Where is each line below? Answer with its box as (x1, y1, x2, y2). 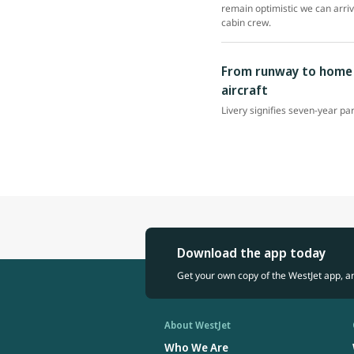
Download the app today (177, 243, 326, 262)
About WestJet (164, 318, 231, 332)
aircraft (221, 81, 268, 99)
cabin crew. (221, 15, 271, 29)
